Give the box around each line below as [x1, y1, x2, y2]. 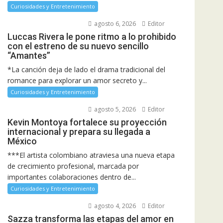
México [7, 136, 37, 146]
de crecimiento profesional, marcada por [7, 161, 139, 171]
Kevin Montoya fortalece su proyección [7, 117, 167, 127]
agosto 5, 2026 [92, 105, 136, 113]
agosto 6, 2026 [92, 19, 136, 28]
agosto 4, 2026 [92, 202, 136, 210]
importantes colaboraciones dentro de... [7, 172, 136, 182]
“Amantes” [7, 50, 50, 61]
